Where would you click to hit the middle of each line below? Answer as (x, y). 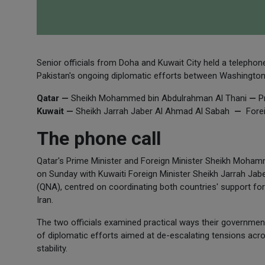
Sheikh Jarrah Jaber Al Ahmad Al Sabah (154, 111)
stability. (52, 248)
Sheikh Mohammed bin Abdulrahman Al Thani (159, 98)
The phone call (99, 138)
